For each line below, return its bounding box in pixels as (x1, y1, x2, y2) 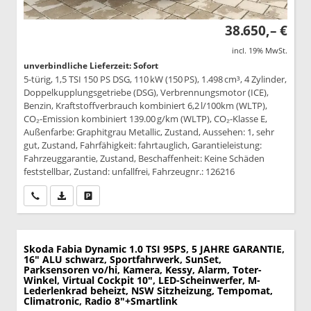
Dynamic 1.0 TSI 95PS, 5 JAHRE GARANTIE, (85, 242, 285, 255)
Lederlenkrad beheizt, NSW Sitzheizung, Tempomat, (24, 283, 273, 297)
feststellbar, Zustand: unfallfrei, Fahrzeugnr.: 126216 (24, 165, 235, 178)
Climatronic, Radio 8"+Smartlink (24, 294, 178, 308)
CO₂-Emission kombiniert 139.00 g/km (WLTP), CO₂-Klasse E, (24, 112, 267, 125)
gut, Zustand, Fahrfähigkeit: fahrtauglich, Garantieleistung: (24, 138, 262, 151)
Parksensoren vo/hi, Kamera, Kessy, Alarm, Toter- (24, 262, 262, 276)
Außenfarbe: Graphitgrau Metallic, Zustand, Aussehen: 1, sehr (24, 125, 274, 138)
